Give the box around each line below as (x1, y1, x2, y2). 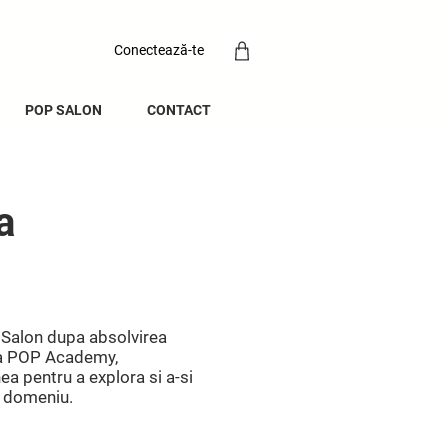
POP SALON (25, 102, 102, 118)
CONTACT (146, 102, 211, 118)
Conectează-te (114, 41, 204, 58)
